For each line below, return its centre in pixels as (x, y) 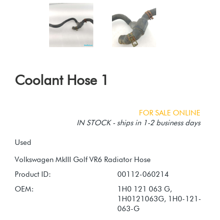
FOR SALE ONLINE (170, 113)
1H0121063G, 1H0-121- (159, 199)
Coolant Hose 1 (62, 80)
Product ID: (33, 174)
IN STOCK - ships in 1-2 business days (138, 123)
